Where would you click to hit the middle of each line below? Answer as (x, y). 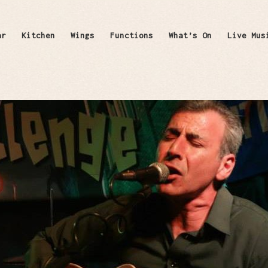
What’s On (190, 35)
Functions (131, 35)
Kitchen (38, 35)
